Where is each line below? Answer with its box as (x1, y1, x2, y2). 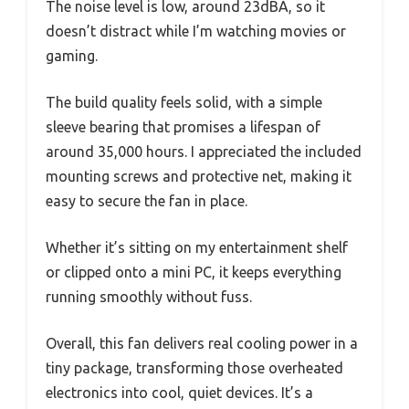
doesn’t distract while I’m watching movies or (46, 22, 346, 39)
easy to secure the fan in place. (46, 192, 247, 209)
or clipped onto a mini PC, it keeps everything (46, 263, 341, 280)
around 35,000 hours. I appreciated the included (46, 142, 362, 160)
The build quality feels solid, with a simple (46, 93, 322, 110)
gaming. (46, 47, 98, 64)
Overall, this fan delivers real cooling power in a (46, 334, 358, 351)
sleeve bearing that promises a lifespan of (46, 118, 320, 135)
